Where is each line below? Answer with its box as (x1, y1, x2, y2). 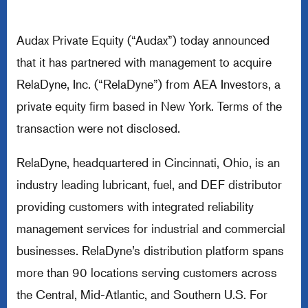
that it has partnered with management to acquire (16, 54, 272, 69)
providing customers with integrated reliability (16, 199, 254, 214)
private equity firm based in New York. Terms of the (16, 98, 282, 113)
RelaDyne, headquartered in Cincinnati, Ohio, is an (16, 155, 280, 170)
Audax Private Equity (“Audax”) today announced (16, 32, 269, 47)
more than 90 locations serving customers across (16, 265, 277, 280)
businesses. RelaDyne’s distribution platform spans (16, 243, 284, 258)
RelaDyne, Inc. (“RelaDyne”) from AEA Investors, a (16, 76, 280, 91)
